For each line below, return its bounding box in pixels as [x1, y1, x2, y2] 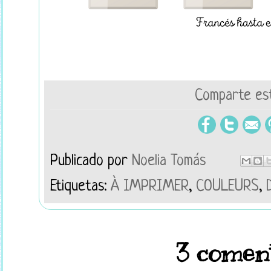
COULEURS [196, 178, 259, 196]
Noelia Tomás [132, 153, 210, 171]
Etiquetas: [50, 178, 111, 196]
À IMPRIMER [111, 178, 189, 196]
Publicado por [50, 153, 132, 171]
